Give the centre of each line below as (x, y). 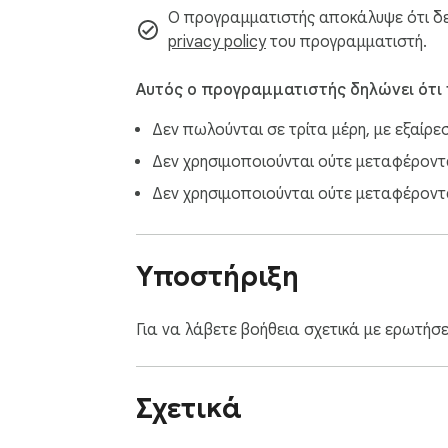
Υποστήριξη (217, 276)
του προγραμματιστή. (346, 42)
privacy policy (217, 42)
